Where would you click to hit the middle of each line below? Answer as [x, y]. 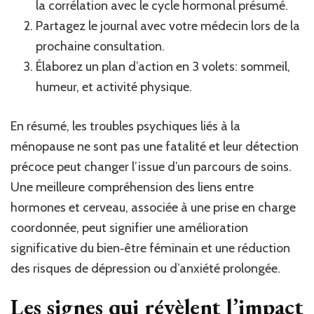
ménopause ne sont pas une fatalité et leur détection [155, 146]
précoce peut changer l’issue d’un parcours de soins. [151, 166]
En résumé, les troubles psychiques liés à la [125, 126]
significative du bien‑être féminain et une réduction [150, 248]
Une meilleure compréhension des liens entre [132, 187]
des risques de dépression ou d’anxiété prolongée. [145, 268]
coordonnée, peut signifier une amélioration [129, 227]
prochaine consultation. [100, 46]
